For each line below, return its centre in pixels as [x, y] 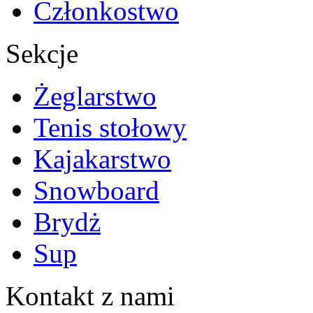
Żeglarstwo [95, 96]
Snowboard [96, 190]
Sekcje [42, 53]
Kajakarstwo [102, 159]
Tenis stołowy [110, 127]
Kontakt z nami [90, 296]
